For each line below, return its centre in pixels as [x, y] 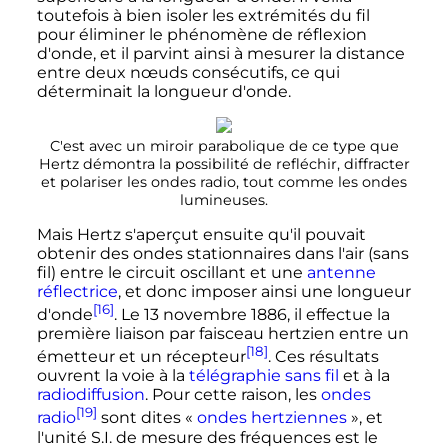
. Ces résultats [323, 357]
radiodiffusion [90, 395]
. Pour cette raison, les [232, 395]
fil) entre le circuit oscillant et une [171, 272]
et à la [364, 376]
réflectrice [77, 291]
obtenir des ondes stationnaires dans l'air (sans [222, 253]
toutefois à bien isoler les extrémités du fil [203, 15]
